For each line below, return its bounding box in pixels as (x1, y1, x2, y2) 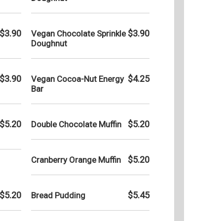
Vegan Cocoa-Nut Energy (31, 74, 124, 84)
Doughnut (31, 38, 67, 48)
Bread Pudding (31, 190, 85, 200)
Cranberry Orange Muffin (31, 154, 121, 165)
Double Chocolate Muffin (31, 119, 121, 129)
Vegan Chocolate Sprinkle (31, 28, 126, 38)
